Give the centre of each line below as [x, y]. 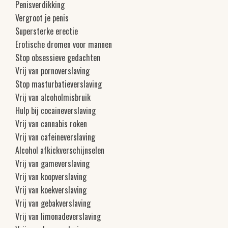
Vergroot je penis [42, 18]
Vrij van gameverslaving [52, 163]
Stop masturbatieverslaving [59, 84]
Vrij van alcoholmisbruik [53, 97]
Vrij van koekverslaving [51, 190]
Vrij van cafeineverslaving [55, 137]
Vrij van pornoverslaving [52, 70]
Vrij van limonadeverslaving [58, 216]
